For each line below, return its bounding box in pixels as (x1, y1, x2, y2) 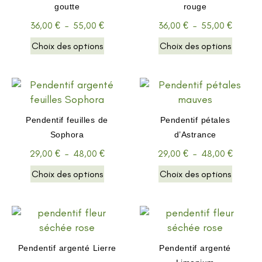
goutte (54, 1, 80, 11)
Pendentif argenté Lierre (18, 243, 116, 253)
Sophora (50, 129, 84, 139)
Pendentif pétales (160, 115, 230, 125)
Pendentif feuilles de (26, 115, 108, 125)
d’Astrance (174, 129, 216, 139)
